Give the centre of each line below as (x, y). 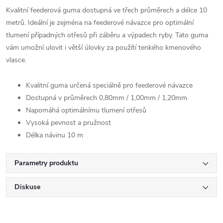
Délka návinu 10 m (55, 135)
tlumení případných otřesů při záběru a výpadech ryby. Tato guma (107, 35)
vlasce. (16, 60)
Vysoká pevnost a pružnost (68, 122)
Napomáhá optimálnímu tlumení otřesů (86, 110)
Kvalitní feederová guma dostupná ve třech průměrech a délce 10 (107, 10)
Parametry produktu (46, 163)
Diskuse (27, 187)
